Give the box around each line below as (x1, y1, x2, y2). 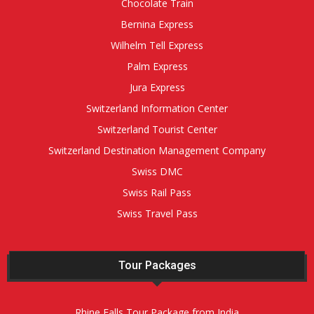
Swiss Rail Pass (123, 186, 191, 200)
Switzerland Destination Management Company (48, 144, 266, 158)
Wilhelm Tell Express (111, 39, 203, 53)
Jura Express (129, 81, 185, 95)
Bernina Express (121, 18, 193, 32)
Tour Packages (118, 259, 196, 273)
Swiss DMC (131, 165, 183, 179)
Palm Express (126, 60, 188, 74)
